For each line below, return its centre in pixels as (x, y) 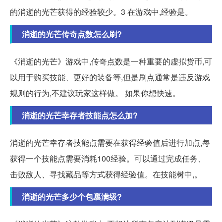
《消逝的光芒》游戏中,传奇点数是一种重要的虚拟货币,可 (111, 61)
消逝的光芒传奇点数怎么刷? (72, 34)
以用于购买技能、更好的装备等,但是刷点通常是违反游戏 (110, 77)
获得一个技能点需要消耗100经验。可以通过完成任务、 (108, 159)
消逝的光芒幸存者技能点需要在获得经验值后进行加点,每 (110, 143)
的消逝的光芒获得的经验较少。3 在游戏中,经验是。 (101, 12)
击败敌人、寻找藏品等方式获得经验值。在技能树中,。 (106, 174)
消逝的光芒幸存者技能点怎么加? (80, 115)
